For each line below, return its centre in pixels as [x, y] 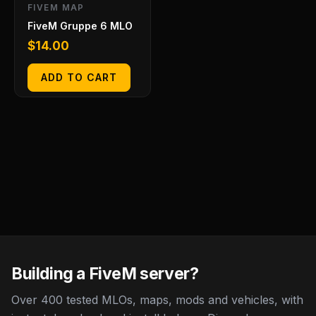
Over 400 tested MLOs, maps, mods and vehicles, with [157, 300]
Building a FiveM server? [105, 274]
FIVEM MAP [56, 8]
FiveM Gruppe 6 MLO [80, 26]
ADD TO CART [79, 77]
